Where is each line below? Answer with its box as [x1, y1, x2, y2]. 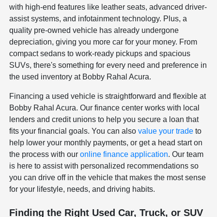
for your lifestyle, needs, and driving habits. [9, 185, 155, 193]
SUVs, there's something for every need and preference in [9, 61, 207, 69]
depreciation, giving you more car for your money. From [9, 37, 198, 46]
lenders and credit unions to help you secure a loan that [9, 115, 199, 124]
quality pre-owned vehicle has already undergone [9, 26, 179, 34]
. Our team [168, 150, 204, 158]
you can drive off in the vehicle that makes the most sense [9, 173, 206, 182]
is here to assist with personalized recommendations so [9, 161, 199, 170]
